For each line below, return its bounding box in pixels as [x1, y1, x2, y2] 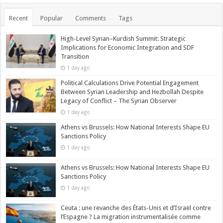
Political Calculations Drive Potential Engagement [61, 79, 199, 87]
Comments [75, 14, 107, 22]
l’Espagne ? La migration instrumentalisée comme [61, 213, 201, 221]
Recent [9, 14, 28, 22]
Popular [40, 14, 63, 22]
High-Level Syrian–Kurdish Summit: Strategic [61, 34, 186, 42]
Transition [61, 52, 90, 60]
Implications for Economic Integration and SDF [61, 43, 195, 51]
